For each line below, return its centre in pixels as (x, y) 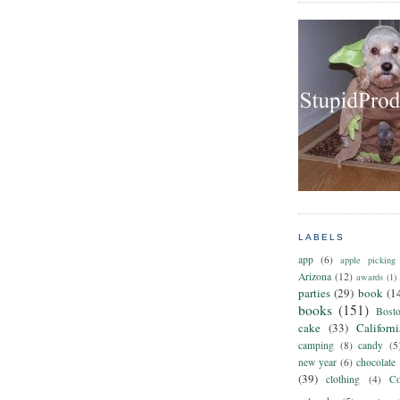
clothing (343, 379)
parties (314, 292)
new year (318, 362)
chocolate (376, 362)
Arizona (315, 276)
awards (369, 276)
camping (316, 345)
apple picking (368, 259)
